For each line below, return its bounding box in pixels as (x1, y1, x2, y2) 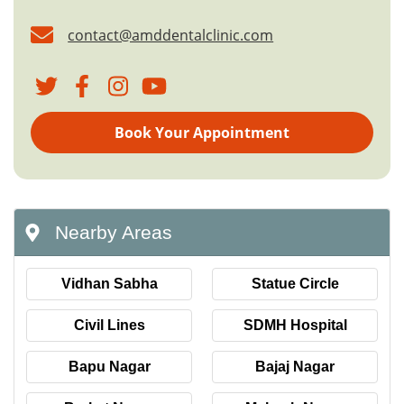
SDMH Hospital (243, 317, 347, 334)
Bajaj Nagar (255, 359, 335, 375)
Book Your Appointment (115, 123, 289, 143)
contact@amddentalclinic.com (68, 24, 274, 45)
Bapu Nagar (68, 359, 151, 375)
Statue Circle (251, 276, 339, 292)
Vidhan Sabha (60, 276, 158, 292)
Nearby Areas (55, 222, 172, 243)
